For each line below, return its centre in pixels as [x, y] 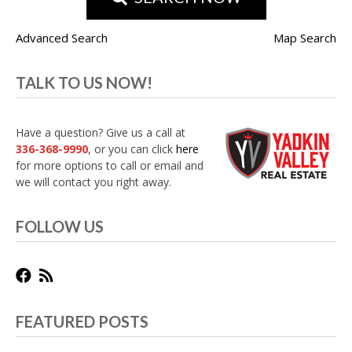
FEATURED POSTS [82, 321]
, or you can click [132, 148]
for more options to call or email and [110, 165]
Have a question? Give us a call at [101, 132]
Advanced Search [62, 38]
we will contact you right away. [93, 181]
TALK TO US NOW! [84, 83]
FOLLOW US [60, 226]
